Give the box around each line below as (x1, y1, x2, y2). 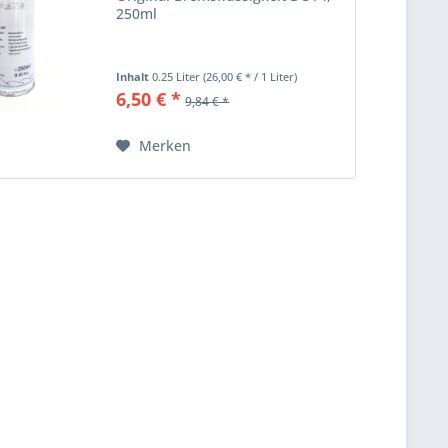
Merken (139, 135, 192, 155)
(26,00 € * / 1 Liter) (203, 68, 298, 84)
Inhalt (116, 68, 153, 84)
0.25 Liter (152, 68, 204, 84)
